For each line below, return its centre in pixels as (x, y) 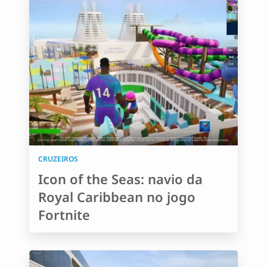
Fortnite (64, 215)
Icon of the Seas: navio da (120, 179)
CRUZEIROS (58, 159)
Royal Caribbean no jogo (117, 197)
